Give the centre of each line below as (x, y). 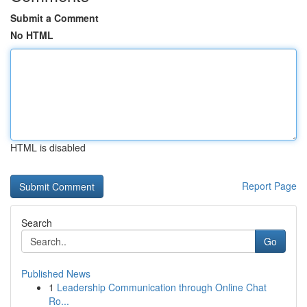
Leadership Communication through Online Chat (162, 287)
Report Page (269, 186)
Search (37, 223)
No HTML (32, 35)
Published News (56, 273)
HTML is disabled (48, 147)
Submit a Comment (54, 18)
